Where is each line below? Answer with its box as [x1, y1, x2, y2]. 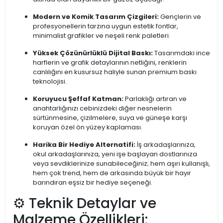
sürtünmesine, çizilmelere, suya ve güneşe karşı [33, 113, 187, 123]
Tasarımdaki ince [153, 48, 210, 58]
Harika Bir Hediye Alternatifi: [33, 140, 135, 150]
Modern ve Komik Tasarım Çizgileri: [33, 12, 159, 22]
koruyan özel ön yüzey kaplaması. [33, 122, 142, 132]
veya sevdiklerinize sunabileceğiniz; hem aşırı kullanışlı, [33, 159, 210, 169]
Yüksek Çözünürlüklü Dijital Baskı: [33, 48, 153, 58]
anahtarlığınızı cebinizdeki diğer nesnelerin [33, 104, 172, 113]
